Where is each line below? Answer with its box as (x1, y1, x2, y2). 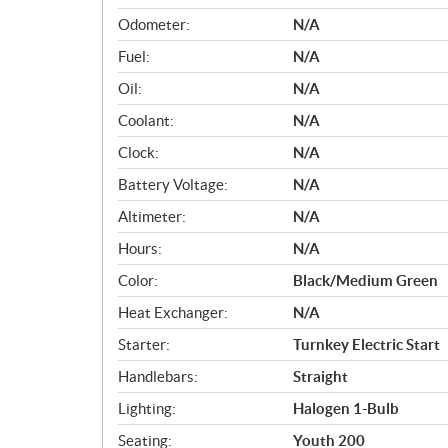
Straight (293, 367, 348, 385)
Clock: (118, 143, 159, 161)
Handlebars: (118, 367, 198, 385)
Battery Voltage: (118, 175, 228, 193)
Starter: (118, 335, 170, 353)
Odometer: (118, 15, 190, 33)
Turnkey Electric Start (293, 335, 440, 353)
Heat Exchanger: (118, 303, 228, 321)
